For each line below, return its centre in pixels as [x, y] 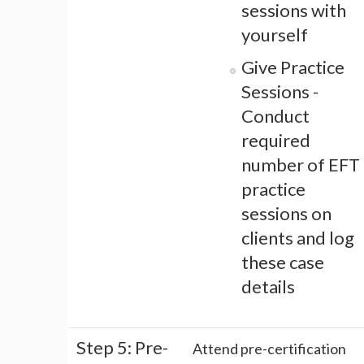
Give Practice [293, 67]
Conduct [275, 116]
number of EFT [301, 165]
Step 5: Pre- [122, 348]
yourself [275, 35]
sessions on [286, 214]
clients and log [298, 238]
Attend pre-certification [269, 349]
